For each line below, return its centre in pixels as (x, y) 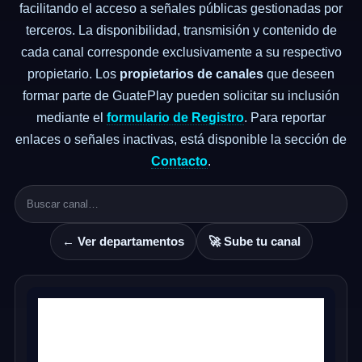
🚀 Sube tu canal (254, 241)
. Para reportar (285, 118)
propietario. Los (74, 74)
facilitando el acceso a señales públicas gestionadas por (181, 8)
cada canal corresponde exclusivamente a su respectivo (181, 52)
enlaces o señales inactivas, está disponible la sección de (181, 139)
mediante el (72, 118)
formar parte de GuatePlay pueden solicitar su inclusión (181, 96)
